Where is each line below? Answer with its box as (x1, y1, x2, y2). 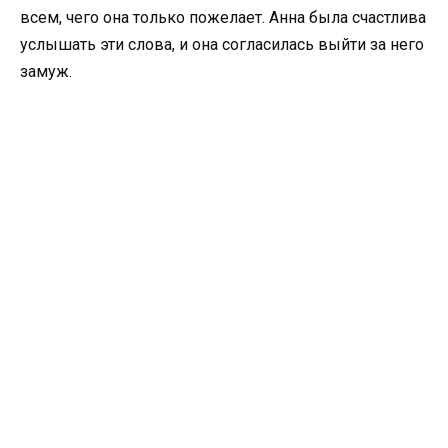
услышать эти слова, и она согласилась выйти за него (20, 34, 424, 54)
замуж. (20, 61, 72, 81)
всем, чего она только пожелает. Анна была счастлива (20, 7, 426, 27)
